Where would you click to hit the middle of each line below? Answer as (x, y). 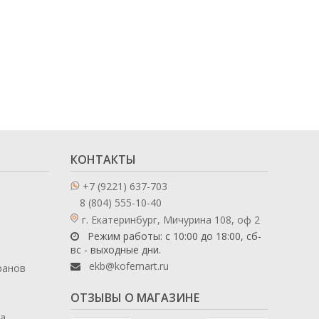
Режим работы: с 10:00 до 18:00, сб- (173, 236)
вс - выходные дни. (115, 250)
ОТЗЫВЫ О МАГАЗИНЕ (135, 298)
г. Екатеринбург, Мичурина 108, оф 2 (171, 220)
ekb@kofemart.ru (129, 266)
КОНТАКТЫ (103, 159)
